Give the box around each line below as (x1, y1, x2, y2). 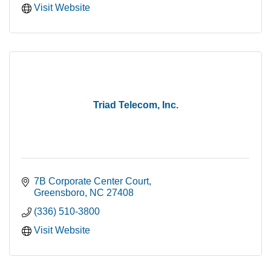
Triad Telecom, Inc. (93, 100, 178, 111)
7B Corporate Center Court (34, 176, 149, 187)
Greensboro (34, 188, 85, 198)
